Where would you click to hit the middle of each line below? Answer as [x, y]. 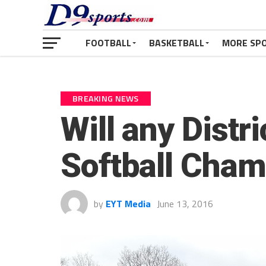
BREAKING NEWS [106, 99]
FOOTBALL [108, 43]
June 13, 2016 [185, 204]
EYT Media [128, 204]
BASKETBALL [177, 43]
